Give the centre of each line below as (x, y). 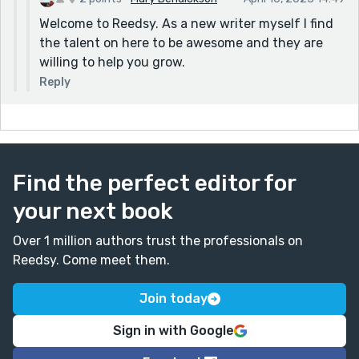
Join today (173, 298)
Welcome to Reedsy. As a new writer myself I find (186, 23)
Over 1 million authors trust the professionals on (158, 240)
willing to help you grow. (112, 62)
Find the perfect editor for (154, 183)
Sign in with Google (173, 330)
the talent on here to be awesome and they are (181, 42)
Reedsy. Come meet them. (91, 260)
